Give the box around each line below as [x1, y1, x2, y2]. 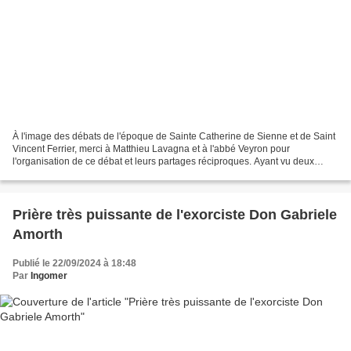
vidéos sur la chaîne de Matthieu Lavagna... [13, 168, 197, 179]
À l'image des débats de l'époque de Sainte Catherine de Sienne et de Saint [13, 130, 335, 142]
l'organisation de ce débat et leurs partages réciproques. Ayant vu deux [13, 155, 314, 167]
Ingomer [31, 270, 67, 281]
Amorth [13, 226, 63, 242]
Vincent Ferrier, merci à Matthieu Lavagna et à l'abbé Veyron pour [13, 143, 290, 154]
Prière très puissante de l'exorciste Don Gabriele [13, 206, 337, 223]
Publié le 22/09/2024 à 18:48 [13, 257, 136, 269]
